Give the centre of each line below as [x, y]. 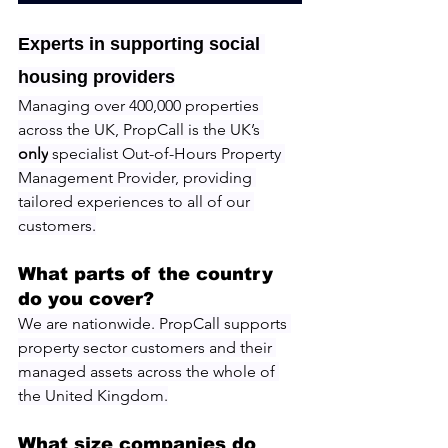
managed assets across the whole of [148, 371]
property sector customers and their [147, 347]
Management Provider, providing [137, 177]
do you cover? [86, 298]
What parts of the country [148, 273]
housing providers [96, 76]
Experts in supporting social [141, 43]
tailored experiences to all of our [136, 201]
